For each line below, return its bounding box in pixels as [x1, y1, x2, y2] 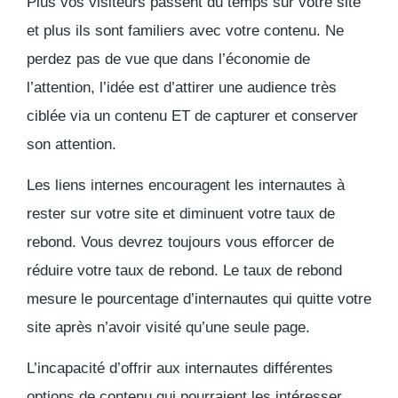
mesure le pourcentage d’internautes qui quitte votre [27, 290, 371, 307]
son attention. [27, 135, 116, 153]
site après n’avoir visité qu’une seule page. [27, 318, 310, 336]
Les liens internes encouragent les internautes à [27, 176, 345, 194]
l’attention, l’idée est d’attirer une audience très [27, 78, 337, 96]
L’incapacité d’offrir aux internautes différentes [27, 359, 333, 377]
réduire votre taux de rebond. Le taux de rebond [27, 261, 342, 279]
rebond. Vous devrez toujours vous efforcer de [27, 233, 334, 251]
